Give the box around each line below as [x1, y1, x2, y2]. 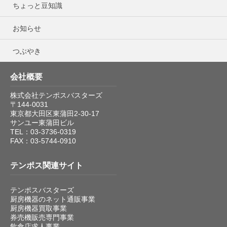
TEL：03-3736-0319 [10, 127, 76, 136]
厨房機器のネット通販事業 [10, 195, 95, 203]
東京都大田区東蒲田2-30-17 [10, 109, 99, 118]
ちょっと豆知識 [13, 1, 62, 10]
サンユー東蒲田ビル [10, 118, 74, 127]
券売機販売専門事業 [10, 213, 74, 221]
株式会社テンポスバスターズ [10, 91, 102, 99]
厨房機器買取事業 [10, 204, 67, 212]
